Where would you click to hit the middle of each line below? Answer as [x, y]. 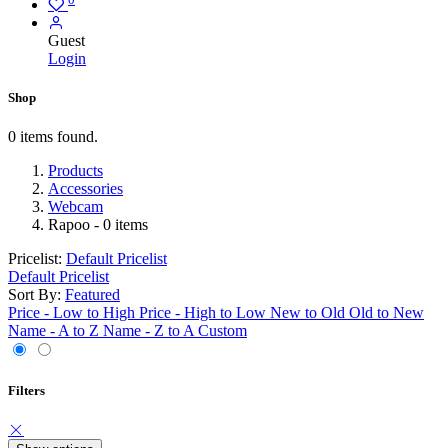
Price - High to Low [202, 313]
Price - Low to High [71, 313]
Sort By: [34, 295]
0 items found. [53, 137]
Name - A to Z [53, 331]
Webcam [75, 207]
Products [75, 171]
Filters [26, 390]
